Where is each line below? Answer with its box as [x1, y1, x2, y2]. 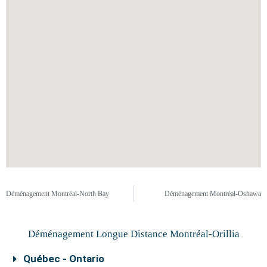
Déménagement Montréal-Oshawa [164, 189, 261, 198]
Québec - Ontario [23, 252, 104, 265]
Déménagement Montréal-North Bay [6, 189, 109, 198]
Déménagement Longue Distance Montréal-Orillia [27, 228, 240, 240]
